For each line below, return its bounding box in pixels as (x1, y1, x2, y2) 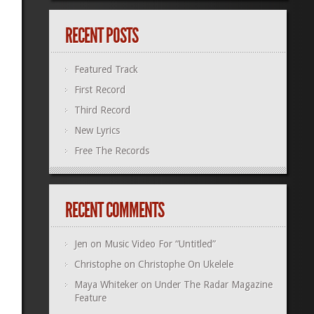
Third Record (74, 104, 130, 116)
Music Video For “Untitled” (104, 238, 216, 250)
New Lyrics (74, 125, 120, 137)
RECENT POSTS (64, 23, 138, 49)
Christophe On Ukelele (137, 259, 233, 271)
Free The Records (74, 145, 149, 157)
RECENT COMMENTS (64, 198, 164, 224)
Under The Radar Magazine (154, 279, 273, 291)
